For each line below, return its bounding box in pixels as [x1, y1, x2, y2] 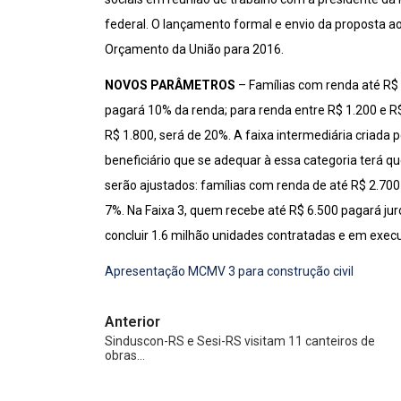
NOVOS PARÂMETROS [105, 78, 235, 92]
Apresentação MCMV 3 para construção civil [105, 264, 354, 278]
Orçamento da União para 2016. [105, 42, 284, 56]
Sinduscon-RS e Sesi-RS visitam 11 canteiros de [105, 334, 375, 348]
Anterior [105, 313, 160, 330]
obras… [105, 348, 145, 363]
